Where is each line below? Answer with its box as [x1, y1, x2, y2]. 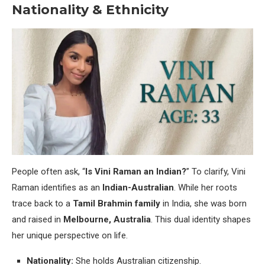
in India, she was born [160, 198, 247, 209]
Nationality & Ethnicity [12, 2, 169, 18]
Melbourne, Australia [63, 214, 151, 225]
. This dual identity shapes [151, 214, 251, 225]
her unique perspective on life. [12, 230, 128, 241]
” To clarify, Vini [186, 166, 245, 177]
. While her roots [174, 182, 237, 193]
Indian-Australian [102, 182, 174, 193]
